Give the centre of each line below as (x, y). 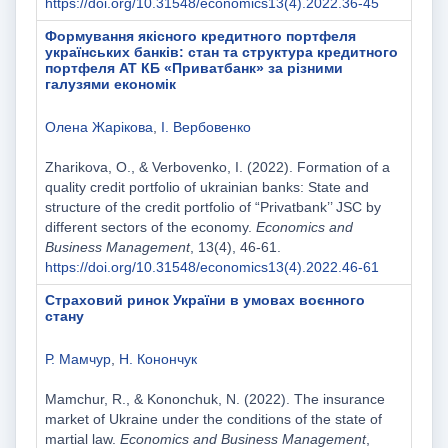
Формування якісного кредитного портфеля (200, 36)
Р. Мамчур (77, 359)
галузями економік (110, 84)
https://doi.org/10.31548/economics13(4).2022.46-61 (211, 267)
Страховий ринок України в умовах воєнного (204, 300)
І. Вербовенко (205, 127)
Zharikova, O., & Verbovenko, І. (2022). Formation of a (217, 167)
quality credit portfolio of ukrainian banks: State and (206, 187)
